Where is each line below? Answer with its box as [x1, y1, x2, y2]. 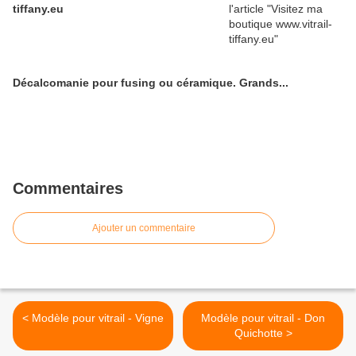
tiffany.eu [13, 2, 64, 15]
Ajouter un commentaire [92, 222, 195, 234]
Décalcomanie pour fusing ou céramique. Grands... [13, 76, 288, 89]
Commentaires [13, 180, 123, 197]
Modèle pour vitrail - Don [201, 311, 325, 324]
